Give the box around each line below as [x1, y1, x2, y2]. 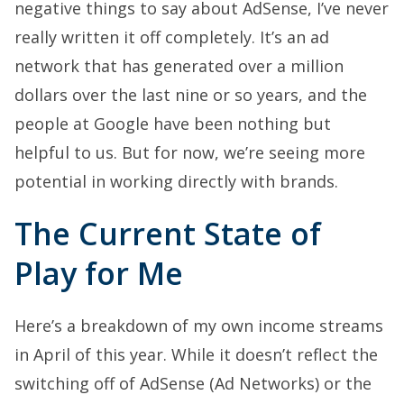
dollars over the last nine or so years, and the [14, 84, 367, 106]
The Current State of [14, 213, 321, 255]
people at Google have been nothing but [14, 113, 331, 135]
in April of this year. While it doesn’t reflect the [14, 344, 378, 366]
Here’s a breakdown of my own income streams [14, 315, 383, 337]
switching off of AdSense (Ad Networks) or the [14, 372, 372, 395]
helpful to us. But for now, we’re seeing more [14, 142, 365, 164]
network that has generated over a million [14, 55, 344, 78]
